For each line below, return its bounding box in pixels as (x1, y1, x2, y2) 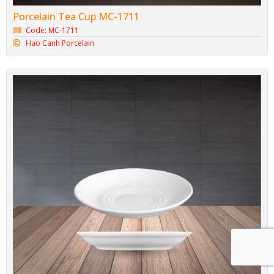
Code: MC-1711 (26, 25, 80, 36)
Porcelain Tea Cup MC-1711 (13, 10, 139, 24)
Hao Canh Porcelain (26, 38, 95, 49)
